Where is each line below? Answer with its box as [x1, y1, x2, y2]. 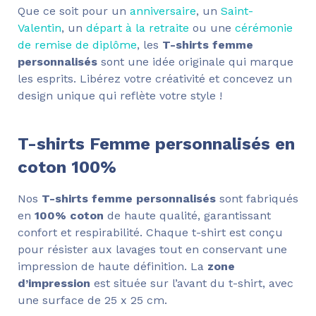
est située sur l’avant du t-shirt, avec [90, 276, 293, 291]
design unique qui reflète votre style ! [18, 89, 222, 103]
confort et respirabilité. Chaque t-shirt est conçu [18, 226, 283, 240]
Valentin [18, 21, 61, 35]
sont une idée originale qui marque [97, 55, 293, 69]
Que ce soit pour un [18, 4, 130, 18]
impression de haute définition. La [18, 260, 207, 274]
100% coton [35, 209, 104, 223]
